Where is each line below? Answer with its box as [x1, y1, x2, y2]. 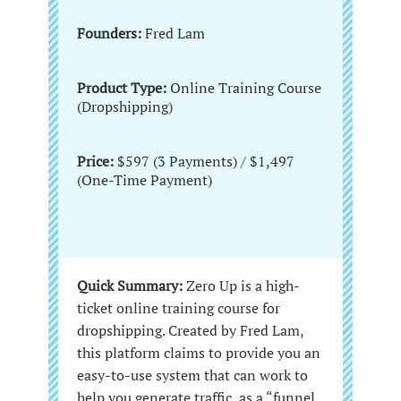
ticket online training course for [77, 297, 280, 318]
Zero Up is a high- [183, 275, 300, 295]
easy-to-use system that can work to [77, 364, 308, 385]
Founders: [77, 22, 141, 43]
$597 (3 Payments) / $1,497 [114, 150, 294, 171]
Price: [77, 150, 114, 171]
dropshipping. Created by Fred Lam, [77, 320, 303, 340]
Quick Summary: [77, 275, 183, 295]
